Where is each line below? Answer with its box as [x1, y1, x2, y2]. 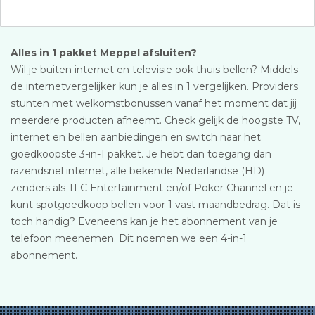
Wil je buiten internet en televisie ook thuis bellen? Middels [11, 63, 298, 76]
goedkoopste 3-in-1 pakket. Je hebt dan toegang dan [11, 148, 271, 160]
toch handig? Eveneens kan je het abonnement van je [11, 215, 278, 228]
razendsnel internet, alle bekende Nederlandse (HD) [11, 165, 264, 177]
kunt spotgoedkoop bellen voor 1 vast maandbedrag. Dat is [11, 198, 300, 211]
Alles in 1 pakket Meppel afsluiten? [11, 46, 197, 59]
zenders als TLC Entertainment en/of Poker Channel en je [11, 181, 293, 194]
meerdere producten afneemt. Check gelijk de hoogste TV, [11, 114, 300, 127]
